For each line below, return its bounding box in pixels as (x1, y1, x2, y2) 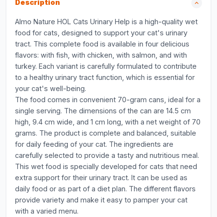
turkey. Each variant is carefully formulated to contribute (15, 62, 197, 70)
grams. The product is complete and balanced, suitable (15, 129, 196, 137)
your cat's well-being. (15, 84, 86, 93)
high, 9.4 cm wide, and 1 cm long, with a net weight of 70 (15, 118, 201, 126)
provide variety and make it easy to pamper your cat (15, 196, 187, 204)
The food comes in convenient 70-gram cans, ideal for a (15, 95, 201, 104)
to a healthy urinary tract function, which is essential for (15, 73, 195, 81)
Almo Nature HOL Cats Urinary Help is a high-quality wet (15, 17, 198, 26)
